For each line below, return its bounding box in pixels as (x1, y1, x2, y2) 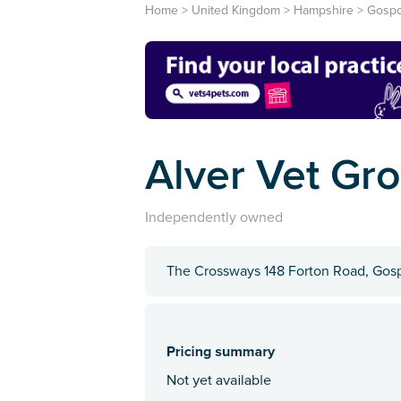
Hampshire (294, 3, 354, 19)
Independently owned (145, 208, 283, 226)
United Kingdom (192, 3, 280, 19)
